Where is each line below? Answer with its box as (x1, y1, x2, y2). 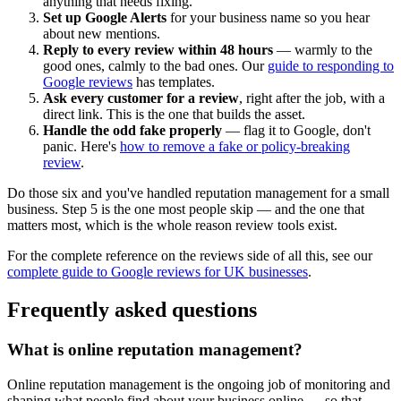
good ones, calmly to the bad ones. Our (43, 57, 268, 73)
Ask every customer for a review (43, 90, 239, 106)
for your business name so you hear (166, 9, 370, 25)
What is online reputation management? (7, 339, 303, 359)
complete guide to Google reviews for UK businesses (7, 263, 308, 279)
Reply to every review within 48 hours (43, 41, 273, 57)
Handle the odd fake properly (43, 122, 222, 138)
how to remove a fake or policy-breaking (120, 138, 350, 154)
